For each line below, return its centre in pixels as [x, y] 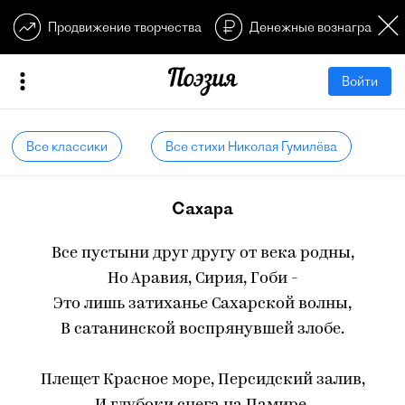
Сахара [202, 208]
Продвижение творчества [125, 27]
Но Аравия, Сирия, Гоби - [202, 279]
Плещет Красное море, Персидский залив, [202, 380]
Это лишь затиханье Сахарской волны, [202, 304]
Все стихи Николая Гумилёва [251, 146]
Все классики [67, 146]
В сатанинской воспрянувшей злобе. [202, 330]
